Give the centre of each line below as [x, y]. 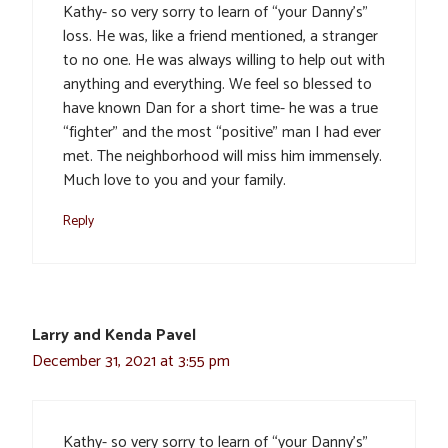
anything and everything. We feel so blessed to [217, 84]
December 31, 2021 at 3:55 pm [131, 361]
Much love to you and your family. [174, 180]
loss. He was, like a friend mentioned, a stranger [220, 36]
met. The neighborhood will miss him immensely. [222, 156]
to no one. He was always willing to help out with [224, 60]
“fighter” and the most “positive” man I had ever [222, 132]
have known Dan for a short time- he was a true [220, 108]
